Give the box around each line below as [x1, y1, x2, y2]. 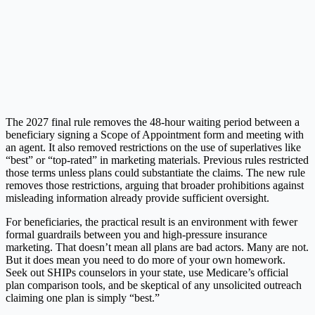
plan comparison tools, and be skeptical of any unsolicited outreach [6, 278, 302, 291]
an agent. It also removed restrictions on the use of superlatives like [6, 141, 301, 153]
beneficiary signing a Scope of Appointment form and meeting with [6, 128, 304, 141]
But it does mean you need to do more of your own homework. [6, 253, 285, 266]
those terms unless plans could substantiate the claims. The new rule [6, 166, 305, 179]
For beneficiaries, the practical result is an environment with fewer [6, 215, 297, 228]
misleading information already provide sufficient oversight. [6, 191, 269, 204]
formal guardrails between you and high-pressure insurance [6, 228, 267, 240]
